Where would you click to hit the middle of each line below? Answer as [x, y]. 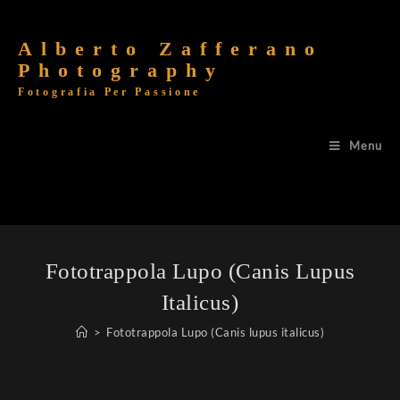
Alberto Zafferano [171, 48]
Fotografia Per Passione [110, 92]
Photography [121, 70]
